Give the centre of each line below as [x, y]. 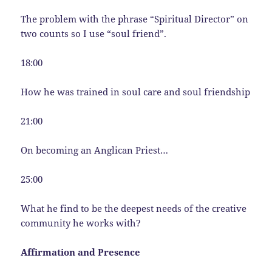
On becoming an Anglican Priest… [95, 150]
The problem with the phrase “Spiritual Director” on [135, 19]
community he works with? [81, 223]
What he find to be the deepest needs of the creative [134, 209]
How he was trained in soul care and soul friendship [136, 92]
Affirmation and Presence [81, 252]
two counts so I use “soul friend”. [94, 34]
